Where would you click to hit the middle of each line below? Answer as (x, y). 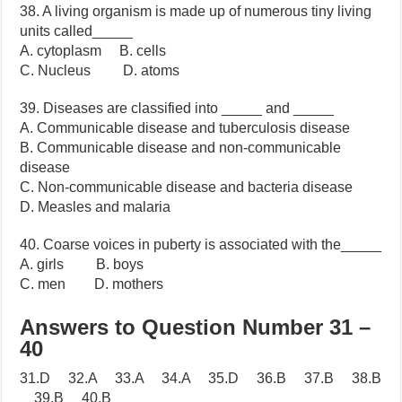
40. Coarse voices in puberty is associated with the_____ (201, 245)
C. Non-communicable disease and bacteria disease (187, 188)
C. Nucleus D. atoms (100, 71)
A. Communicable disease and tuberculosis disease (185, 128)
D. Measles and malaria (96, 207)
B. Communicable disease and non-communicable (181, 148)
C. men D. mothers (92, 284)
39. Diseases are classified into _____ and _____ (177, 109)
